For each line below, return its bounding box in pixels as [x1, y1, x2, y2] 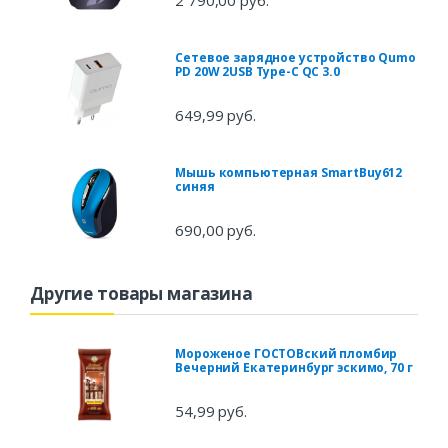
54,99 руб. [175, 401, 247, 422]
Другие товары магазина [30, 282, 253, 306]
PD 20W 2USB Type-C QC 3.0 [175, 63, 340, 81]
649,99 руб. [175, 105, 256, 126]
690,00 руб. [175, 220, 256, 241]
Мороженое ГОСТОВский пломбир [175, 345, 398, 363]
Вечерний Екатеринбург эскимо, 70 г [175, 359, 413, 377]
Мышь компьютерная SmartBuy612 [175, 164, 403, 182]
